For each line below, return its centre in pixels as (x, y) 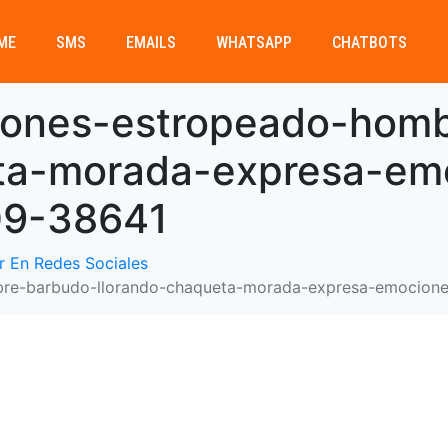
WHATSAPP (253, 42)
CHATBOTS (369, 42)
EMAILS (150, 42)
